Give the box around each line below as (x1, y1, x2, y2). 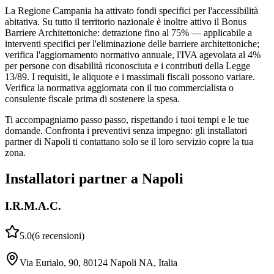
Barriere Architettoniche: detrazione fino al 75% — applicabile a (5, 28, 252, 39)
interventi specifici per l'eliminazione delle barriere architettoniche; (5, 39, 259, 50)
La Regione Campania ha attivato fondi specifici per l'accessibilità (5, 6, 258, 17)
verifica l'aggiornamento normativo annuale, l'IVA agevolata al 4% (5, 50, 261, 61)
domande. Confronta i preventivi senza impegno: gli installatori (5, 125, 247, 136)
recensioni (42, 230, 81, 241)
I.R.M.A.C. (5, 199, 61, 213)
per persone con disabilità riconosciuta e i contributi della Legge (5, 61, 250, 72)
